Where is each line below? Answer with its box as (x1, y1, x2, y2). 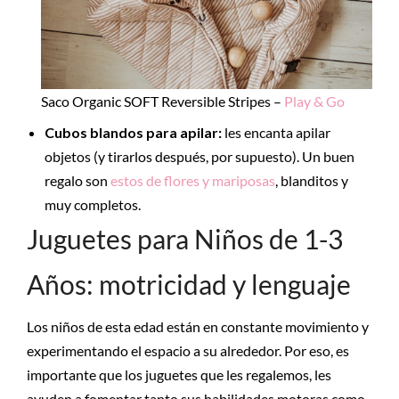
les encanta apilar (224, 124, 330, 141)
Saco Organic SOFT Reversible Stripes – (41, 93, 284, 110)
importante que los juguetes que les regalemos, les (27, 366, 331, 383)
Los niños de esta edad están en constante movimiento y (27, 318, 369, 335)
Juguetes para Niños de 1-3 (27, 223, 343, 255)
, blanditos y (275, 172, 348, 189)
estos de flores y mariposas (110, 172, 275, 189)
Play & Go (284, 93, 345, 110)
